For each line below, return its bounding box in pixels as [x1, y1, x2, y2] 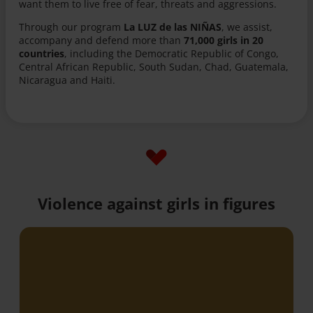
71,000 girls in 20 [181, 33, 264, 47]
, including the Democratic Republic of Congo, [64, 46, 279, 60]
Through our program [19, 20, 124, 34]
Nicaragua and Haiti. [19, 73, 116, 87]
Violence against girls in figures [38, 192, 275, 214]
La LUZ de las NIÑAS [124, 20, 222, 34]
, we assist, [221, 20, 273, 34]
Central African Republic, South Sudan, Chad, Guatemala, [19, 59, 289, 73]
